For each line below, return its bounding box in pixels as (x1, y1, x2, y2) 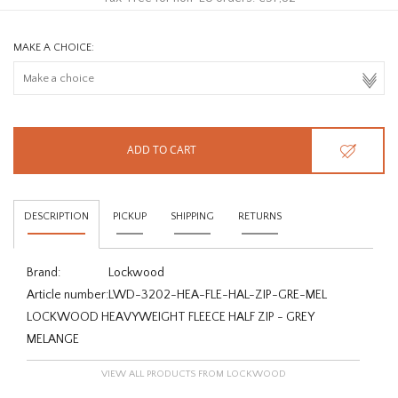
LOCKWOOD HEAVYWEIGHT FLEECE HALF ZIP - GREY (27, 309, 314, 324)
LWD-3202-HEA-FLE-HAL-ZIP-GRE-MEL (108, 287, 327, 302)
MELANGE (27, 331, 79, 346)
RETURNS (238, 210, 282, 222)
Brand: (27, 265, 60, 280)
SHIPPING (171, 210, 214, 222)
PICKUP (113, 210, 147, 222)
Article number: (27, 287, 108, 302)
